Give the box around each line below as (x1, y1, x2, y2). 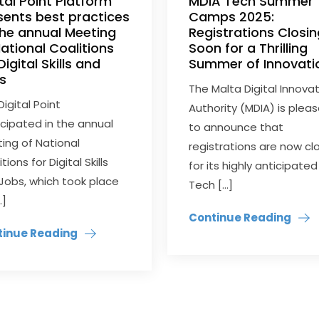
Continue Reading (189, 210, 292, 226)
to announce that (189, 120, 284, 135)
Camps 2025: (189, 8, 275, 26)
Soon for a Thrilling (189, 39, 308, 58)
